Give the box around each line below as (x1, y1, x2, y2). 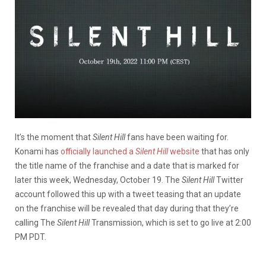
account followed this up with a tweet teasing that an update (15, 189, 241, 199)
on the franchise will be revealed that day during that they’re (15, 203, 239, 213)
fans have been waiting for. (127, 132, 229, 142)
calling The (15, 217, 57, 227)
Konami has (15, 146, 61, 156)
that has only (199, 146, 249, 156)
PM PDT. (15, 232, 46, 242)
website (170, 146, 199, 156)
